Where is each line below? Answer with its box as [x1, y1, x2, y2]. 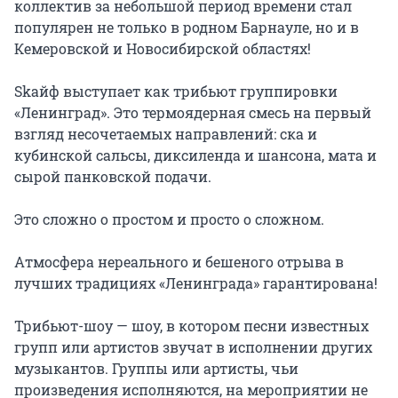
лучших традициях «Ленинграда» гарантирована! [14, 274, 378, 293]
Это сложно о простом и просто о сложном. [14, 210, 324, 229]
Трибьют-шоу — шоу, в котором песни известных [14, 316, 369, 336]
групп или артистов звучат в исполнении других [14, 338, 372, 357]
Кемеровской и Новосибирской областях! [14, 39, 311, 59]
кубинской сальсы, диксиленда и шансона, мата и [14, 146, 377, 165]
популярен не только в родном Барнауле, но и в [14, 18, 359, 37]
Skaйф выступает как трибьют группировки [14, 82, 338, 101]
